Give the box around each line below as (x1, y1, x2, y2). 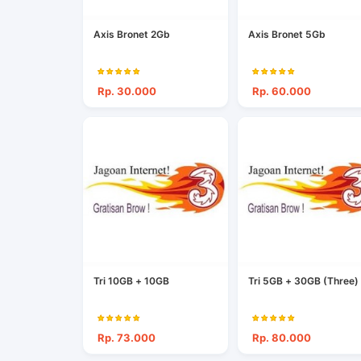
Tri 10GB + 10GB (93, 275, 169, 288)
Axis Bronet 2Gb (93, 28, 170, 41)
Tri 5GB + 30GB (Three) (247, 275, 359, 288)
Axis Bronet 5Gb (247, 28, 326, 41)
